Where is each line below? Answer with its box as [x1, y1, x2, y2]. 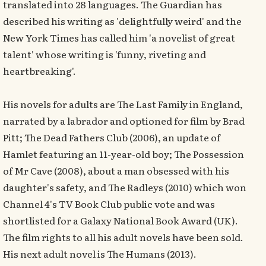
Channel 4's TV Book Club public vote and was [3, 197, 215, 211]
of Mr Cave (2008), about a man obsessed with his [3, 163, 229, 178]
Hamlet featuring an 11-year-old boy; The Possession [3, 147, 244, 161]
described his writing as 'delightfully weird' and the [3, 14, 242, 28]
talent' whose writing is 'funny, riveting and [3, 47, 206, 61]
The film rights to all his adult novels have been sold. [3, 230, 243, 244]
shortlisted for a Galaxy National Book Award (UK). [3, 213, 238, 227]
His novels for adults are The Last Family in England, [3, 97, 243, 111]
